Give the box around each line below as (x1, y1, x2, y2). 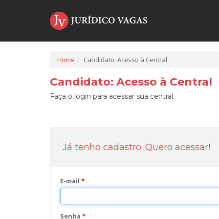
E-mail (60, 176, 81, 185)
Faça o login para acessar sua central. (50, 92, 175, 101)
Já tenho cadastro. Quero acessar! (63, 142, 210, 153)
